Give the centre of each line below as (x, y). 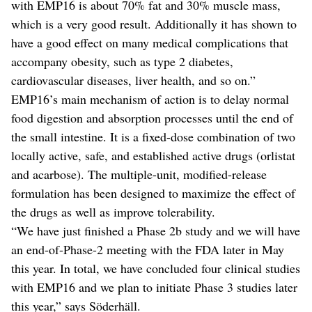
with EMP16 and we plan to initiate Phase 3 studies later (154, 287)
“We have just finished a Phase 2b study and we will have (156, 230)
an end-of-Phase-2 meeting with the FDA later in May (148, 249)
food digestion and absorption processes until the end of (152, 117)
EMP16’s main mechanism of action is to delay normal (150, 99)
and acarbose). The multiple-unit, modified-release (139, 174)
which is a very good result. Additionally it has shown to (154, 23)
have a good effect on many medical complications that (150, 42)
